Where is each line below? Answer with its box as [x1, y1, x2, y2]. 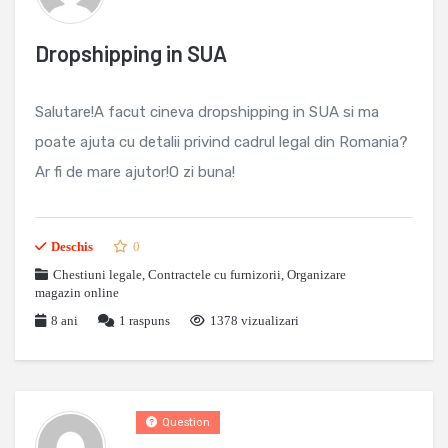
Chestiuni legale [53, 267, 142, 282]
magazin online [35, 285, 119, 300]
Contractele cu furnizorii [148, 267, 281, 282]
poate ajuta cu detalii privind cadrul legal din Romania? [35, 133, 408, 151]
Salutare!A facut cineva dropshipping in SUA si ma [35, 103, 379, 121]
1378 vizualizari [210, 313, 299, 328]
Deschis [51, 239, 93, 254]
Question [162, 416, 210, 429]
